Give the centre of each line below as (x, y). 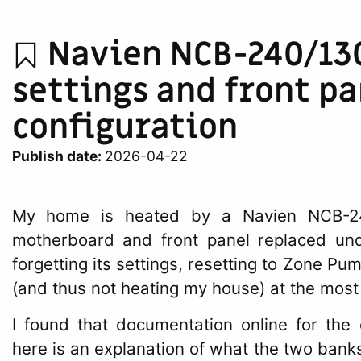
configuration (124, 127)
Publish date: (58, 156)
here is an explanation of (111, 349)
